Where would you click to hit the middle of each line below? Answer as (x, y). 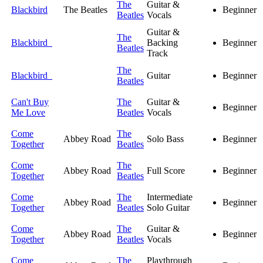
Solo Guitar (168, 208)
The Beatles (85, 10)
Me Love (28, 113)
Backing (162, 43)
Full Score (166, 171)
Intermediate (170, 197)
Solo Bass (165, 139)
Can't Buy (30, 102)
